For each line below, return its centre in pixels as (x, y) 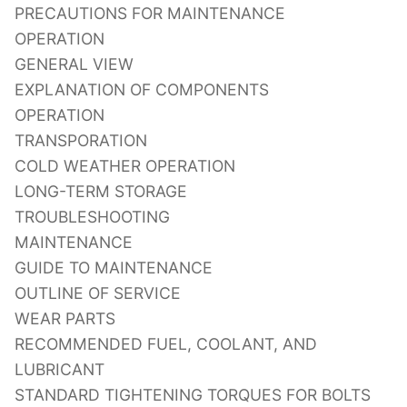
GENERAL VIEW (74, 64)
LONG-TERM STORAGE (101, 191)
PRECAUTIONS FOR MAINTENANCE (150, 13)
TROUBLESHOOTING (92, 216)
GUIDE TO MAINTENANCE (114, 267)
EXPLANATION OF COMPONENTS (142, 89)
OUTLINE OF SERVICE (98, 293)
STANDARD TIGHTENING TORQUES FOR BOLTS (193, 394)
